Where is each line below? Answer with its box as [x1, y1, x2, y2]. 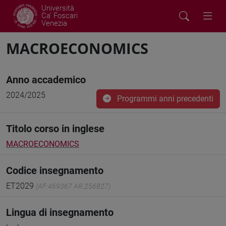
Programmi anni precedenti [115, 94, 213, 103]
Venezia [41, 19, 67, 28]
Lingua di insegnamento [6, 206, 114, 218]
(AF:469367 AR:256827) [36, 182, 110, 190]
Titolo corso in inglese [6, 123, 104, 135]
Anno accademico [6, 74, 86, 86]
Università [41, 4, 74, 13]
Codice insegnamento [6, 164, 103, 177]
